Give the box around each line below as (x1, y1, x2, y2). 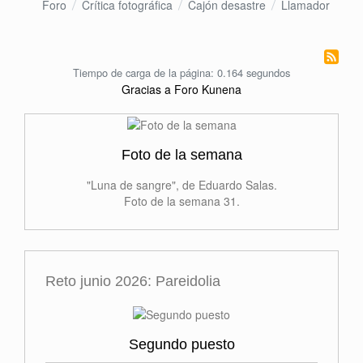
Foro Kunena (174, 80, 241, 97)
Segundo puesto (128, 335, 235, 352)
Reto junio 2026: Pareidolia (45, 273, 220, 290)
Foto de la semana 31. (123, 193, 240, 210)
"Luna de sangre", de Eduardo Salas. (86, 177, 277, 194)
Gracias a (122, 80, 171, 97)
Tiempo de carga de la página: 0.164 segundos (73, 64, 290, 80)
